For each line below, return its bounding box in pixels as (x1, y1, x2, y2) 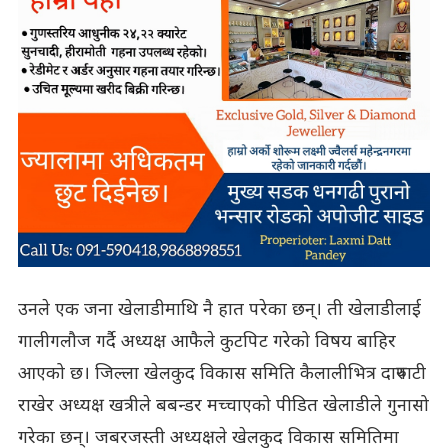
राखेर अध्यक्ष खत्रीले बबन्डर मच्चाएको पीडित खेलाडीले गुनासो (17, 394, 429, 418)
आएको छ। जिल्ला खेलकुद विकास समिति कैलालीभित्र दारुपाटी (17, 362, 426, 386)
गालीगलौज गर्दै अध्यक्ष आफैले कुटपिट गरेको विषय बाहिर (17, 330, 396, 354)
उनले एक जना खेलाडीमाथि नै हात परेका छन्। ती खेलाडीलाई (17, 298, 421, 322)
